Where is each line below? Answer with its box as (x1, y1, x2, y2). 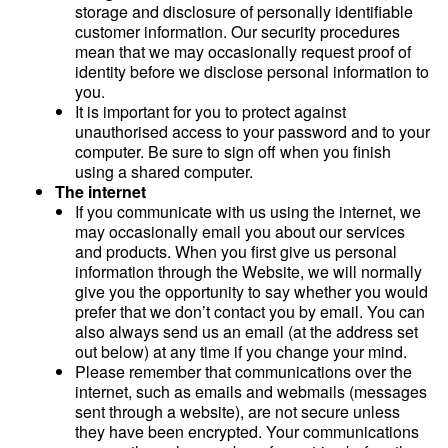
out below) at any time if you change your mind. (75, 340, 407, 363)
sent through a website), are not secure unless (75, 400, 400, 423)
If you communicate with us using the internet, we (75, 200, 421, 223)
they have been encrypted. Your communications (75, 420, 419, 443)
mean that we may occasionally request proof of (75, 40, 411, 63)
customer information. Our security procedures (75, 20, 400, 43)
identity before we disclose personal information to (75, 60, 429, 83)
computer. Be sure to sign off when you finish (75, 140, 391, 163)
